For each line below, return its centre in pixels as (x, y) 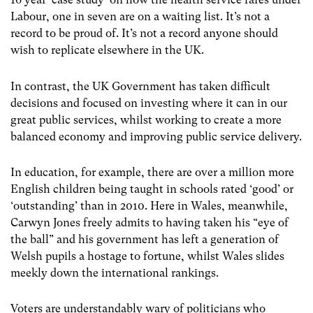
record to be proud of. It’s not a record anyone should (144, 34)
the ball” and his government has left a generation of (145, 239)
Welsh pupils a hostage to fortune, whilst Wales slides (147, 256)
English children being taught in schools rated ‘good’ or (152, 189)
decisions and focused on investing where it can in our (149, 103)
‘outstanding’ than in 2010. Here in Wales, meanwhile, (149, 205)
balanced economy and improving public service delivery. (156, 136)
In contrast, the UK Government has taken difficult (140, 86)
